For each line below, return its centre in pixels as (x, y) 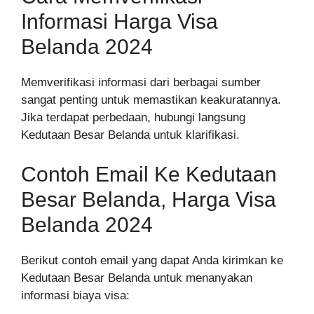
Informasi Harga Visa (120, 22)
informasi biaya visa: (75, 295)
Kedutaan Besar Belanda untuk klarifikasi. (130, 135)
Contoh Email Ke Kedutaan (149, 174)
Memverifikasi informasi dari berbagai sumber (141, 83)
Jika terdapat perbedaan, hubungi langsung (133, 118)
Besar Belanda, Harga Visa (149, 199)
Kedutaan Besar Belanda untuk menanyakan (137, 278)
